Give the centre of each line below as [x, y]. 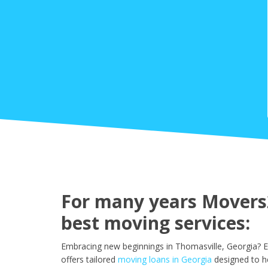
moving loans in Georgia [165, 260]
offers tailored [88, 260]
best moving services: [156, 223]
